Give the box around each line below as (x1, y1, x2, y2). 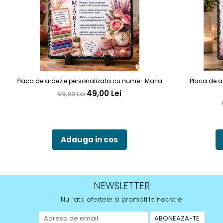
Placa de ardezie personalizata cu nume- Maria (16, 77, 162, 85)
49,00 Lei (86, 88, 121, 99)
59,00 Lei (57, 90, 87, 98)
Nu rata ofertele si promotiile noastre (61, 195, 182, 204)
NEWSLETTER (93, 179, 150, 193)
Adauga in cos (61, 134, 118, 145)
